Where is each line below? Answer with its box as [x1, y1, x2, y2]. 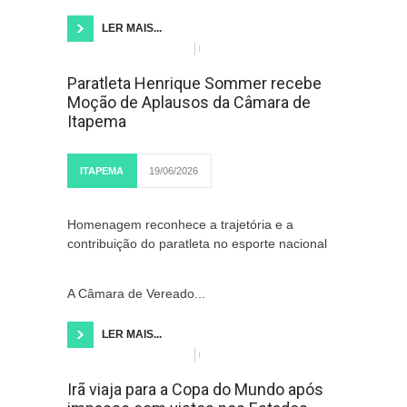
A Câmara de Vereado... [67, 286, 205, 301]
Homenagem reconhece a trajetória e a [67, 217, 293, 232]
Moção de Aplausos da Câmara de [67, 93, 311, 112]
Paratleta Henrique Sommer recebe [67, 74, 322, 93]
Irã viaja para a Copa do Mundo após [67, 380, 323, 399]
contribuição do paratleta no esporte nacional [67, 236, 327, 251]
